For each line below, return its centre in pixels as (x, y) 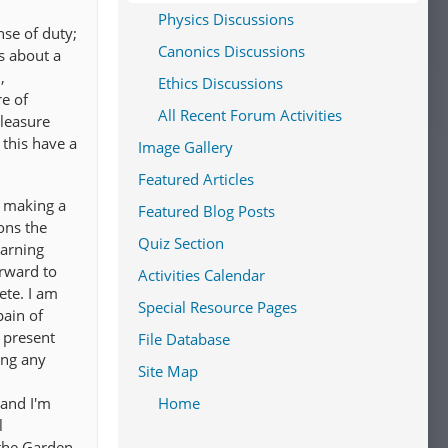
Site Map (168, 371)
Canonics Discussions (231, 51)
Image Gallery (185, 147)
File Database (184, 339)
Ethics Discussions (220, 83)
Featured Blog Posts (206, 211)
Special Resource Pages (217, 307)
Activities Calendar (201, 275)
